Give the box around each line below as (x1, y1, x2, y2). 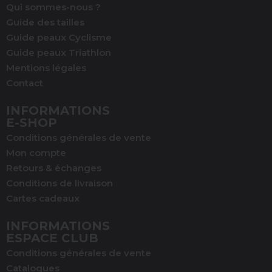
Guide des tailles (6, 16, 84, 28)
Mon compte (6, 146, 66, 158)
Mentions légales (6, 61, 86, 73)
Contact (6, 76, 43, 89)
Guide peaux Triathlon (6, 46, 111, 58)
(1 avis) (114, 158, 146, 170)
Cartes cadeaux (6, 192, 80, 204)
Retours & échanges (6, 161, 101, 174)
